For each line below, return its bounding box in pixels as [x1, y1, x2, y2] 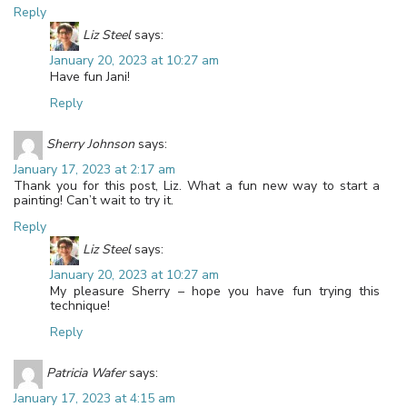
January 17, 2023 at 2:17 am [14, 160, 175, 178]
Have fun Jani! [50, 67, 130, 85]
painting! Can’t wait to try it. [14, 191, 174, 209]
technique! [50, 296, 110, 314]
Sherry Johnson [46, 135, 134, 154]
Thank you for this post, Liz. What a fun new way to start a [14, 176, 380, 194]
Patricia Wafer [46, 364, 125, 382]
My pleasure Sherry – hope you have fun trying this [50, 282, 380, 300]
